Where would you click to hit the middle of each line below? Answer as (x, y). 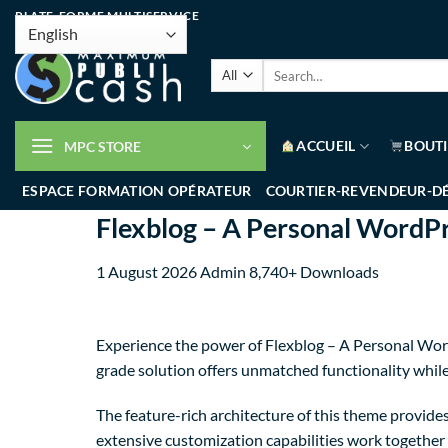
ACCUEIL (326, 145)
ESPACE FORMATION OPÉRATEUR (137, 190)
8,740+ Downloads (314, 271)
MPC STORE (102, 146)
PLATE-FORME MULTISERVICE (107, 15)
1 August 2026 (148, 271)
